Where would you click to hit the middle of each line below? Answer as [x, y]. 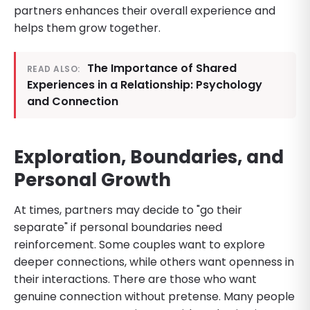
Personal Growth [92, 180]
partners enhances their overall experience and [145, 10]
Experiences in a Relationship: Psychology [145, 84]
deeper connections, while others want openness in [154, 262]
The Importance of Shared [162, 68]
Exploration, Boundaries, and [149, 157]
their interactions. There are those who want [135, 279]
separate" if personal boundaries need [118, 227]
